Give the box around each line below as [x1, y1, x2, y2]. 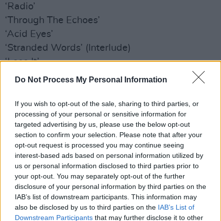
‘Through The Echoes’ [5, 15, 100, 25]
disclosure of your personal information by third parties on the [15, 182, 206, 190]
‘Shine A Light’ [5, 140, 70, 149]
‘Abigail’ [5, 98, 41, 108]
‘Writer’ [5, 195, 39, 205]
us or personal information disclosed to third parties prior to [15, 161, 199, 170]
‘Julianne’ [5, 167, 44, 177]
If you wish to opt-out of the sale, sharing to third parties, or [15, 99, 199, 108]
